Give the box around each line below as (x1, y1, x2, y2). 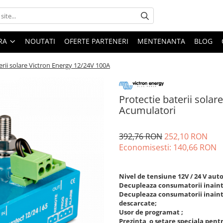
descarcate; (119, 199, 157, 208)
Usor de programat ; (119, 208, 183, 217)
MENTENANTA (137, 36, 185, 46)
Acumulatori (119, 104, 176, 117)
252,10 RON (164, 131, 208, 142)
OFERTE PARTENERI (64, 36, 128, 46)
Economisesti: (119, 142, 173, 153)
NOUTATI (25, 36, 55, 46)
